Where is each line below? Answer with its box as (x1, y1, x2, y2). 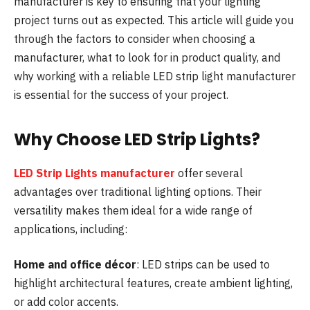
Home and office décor (14, 257, 136, 272)
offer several (175, 165, 243, 180)
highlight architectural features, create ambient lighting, (14, 276, 293, 291)
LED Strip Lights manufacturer (14, 165, 175, 180)
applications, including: (14, 221, 127, 236)
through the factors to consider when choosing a (14, 32, 255, 46)
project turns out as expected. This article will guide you (14, 13, 293, 28)
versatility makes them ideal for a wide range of (14, 203, 253, 217)
